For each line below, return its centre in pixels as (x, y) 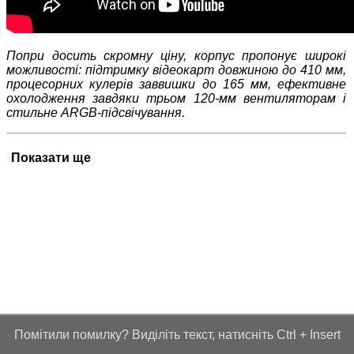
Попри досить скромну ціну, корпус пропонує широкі (177, 55)
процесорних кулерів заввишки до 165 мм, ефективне (177, 84)
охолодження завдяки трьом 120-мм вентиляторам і (177, 98)
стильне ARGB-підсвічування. (96, 112)
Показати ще (51, 157)
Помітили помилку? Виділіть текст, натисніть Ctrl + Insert (177, 334)
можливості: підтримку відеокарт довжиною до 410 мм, (177, 70)
